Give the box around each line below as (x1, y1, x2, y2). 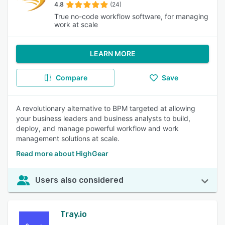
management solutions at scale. (16, 134, 120, 143)
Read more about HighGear (16, 149, 108, 158)
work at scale (54, 20, 98, 29)
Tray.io (60, 209, 87, 219)
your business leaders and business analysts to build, (16, 114, 190, 123)
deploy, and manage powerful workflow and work (16, 124, 179, 133)
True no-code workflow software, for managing (54, 12, 208, 21)
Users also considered (35, 175, 124, 185)
